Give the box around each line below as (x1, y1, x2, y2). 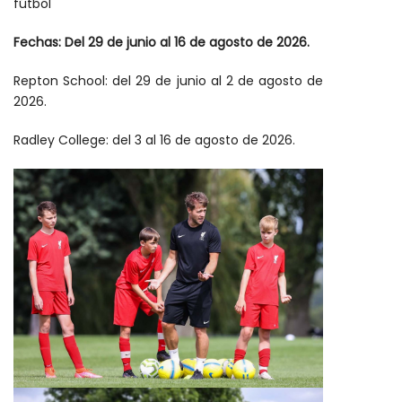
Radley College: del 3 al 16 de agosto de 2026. (13, 131, 295, 150)
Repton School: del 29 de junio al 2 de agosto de (13, 72, 323, 91)
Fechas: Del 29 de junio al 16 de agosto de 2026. (13, 33, 310, 52)
